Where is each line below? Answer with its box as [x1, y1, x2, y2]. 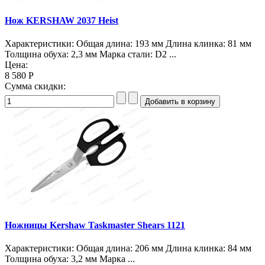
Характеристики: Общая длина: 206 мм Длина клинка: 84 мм [5, 243, 251, 253]
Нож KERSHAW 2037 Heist [5, 15, 118, 26]
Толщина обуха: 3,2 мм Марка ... [5, 254, 135, 264]
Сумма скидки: [5, 81, 66, 92]
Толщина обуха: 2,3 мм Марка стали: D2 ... [5, 49, 176, 60]
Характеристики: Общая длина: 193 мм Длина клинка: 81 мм [5, 38, 251, 49]
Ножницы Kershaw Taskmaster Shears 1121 [5, 219, 185, 230]
